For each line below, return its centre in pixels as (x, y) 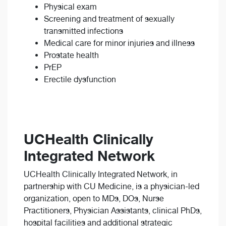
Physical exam (70, 7)
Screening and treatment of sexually (109, 19)
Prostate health (71, 55)
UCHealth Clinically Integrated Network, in (101, 175)
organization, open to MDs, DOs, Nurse (94, 199)
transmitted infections (83, 31)
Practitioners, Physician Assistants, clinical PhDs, (113, 211)
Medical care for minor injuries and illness (119, 43)
